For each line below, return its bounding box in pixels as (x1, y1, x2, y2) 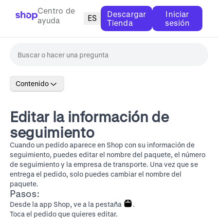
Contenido (16, 79, 49, 88)
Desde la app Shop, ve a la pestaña (10, 200, 123, 208)
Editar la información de (10, 108, 169, 125)
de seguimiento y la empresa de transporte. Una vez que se (10, 160, 198, 168)
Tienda (107, 18, 133, 27)
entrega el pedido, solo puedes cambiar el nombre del (10, 170, 182, 178)
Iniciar (165, 9, 189, 18)
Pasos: (10, 188, 39, 199)
